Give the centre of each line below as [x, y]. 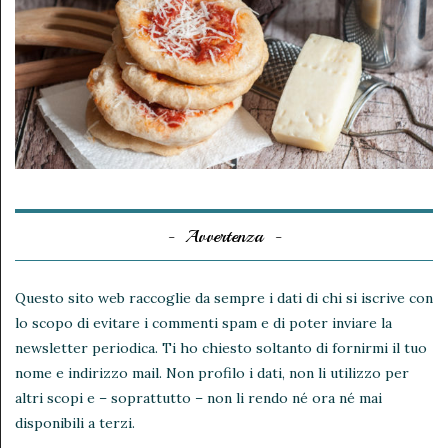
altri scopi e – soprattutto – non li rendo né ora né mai [198, 397]
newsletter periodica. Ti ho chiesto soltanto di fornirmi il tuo [221, 347]
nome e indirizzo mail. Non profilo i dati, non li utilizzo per [212, 372]
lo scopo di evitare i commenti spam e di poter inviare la [203, 322]
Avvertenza [224, 235]
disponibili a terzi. [75, 422]
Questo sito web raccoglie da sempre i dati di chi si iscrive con [224, 297]
